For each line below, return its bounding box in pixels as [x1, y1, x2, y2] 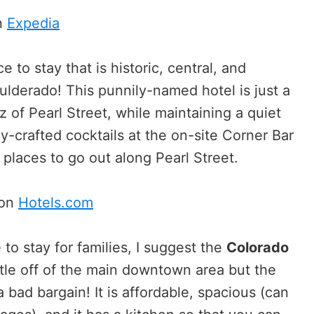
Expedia [7, 14, 60, 32]
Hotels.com [18, 193, 93, 211]
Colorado [226, 238, 289, 256]
